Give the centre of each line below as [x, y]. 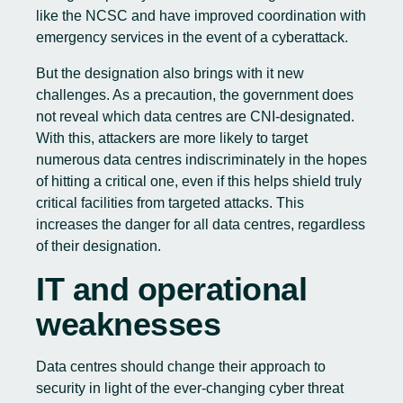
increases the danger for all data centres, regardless [201, 224]
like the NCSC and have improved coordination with [201, 16]
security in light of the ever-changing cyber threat [190, 388]
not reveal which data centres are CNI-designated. [195, 116]
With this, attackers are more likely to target [172, 138]
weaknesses [128, 324]
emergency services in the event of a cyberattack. [192, 37]
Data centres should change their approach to [181, 367]
